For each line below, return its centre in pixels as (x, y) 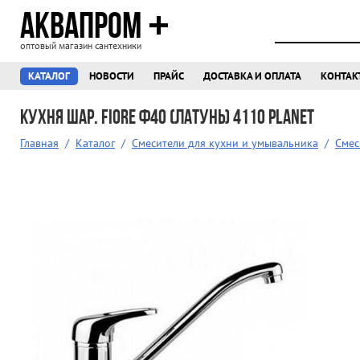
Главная (39, 143)
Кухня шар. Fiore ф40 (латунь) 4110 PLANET (167, 117)
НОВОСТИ (112, 76)
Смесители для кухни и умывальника (225, 143)
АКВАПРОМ (81, 26)
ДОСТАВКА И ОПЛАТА (252, 76)
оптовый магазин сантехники (81, 47)
